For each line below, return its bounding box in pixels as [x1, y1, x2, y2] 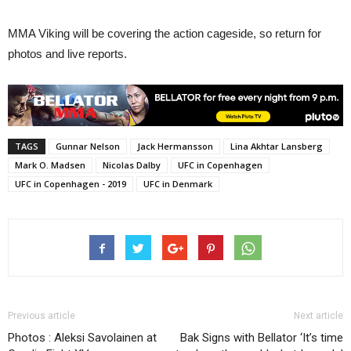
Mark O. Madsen [15, 159, 85, 172]
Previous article [8, 310, 75, 322]
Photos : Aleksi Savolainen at [8, 331, 157, 346]
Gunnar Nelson [56, 140, 120, 153]
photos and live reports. [8, 47, 127, 61]
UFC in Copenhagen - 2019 [15, 178, 126, 190]
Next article [294, 310, 343, 322]
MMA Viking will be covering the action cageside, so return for [8, 27, 321, 41]
